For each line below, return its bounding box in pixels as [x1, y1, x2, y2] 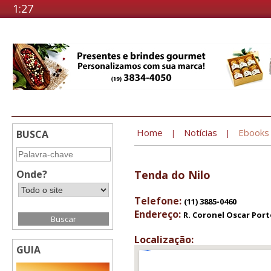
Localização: [134, 233, 194, 246]
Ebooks [238, 126, 269, 139]
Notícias [184, 126, 217, 139]
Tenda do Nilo [134, 168, 211, 182]
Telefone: [134, 194, 184, 207]
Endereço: [134, 207, 183, 221]
